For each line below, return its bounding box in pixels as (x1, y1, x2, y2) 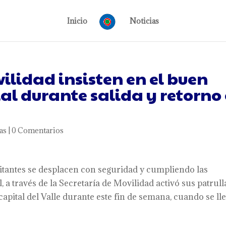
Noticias (129, 16, 159, 26)
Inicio (67, 16, 88, 26)
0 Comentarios (12, 126, 64, 135)
